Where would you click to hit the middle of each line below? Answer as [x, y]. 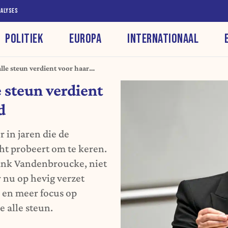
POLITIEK [24, 39]
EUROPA [85, 39]
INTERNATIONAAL [163, 39]
